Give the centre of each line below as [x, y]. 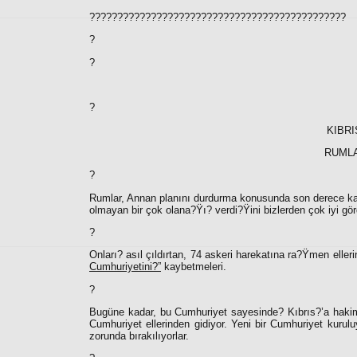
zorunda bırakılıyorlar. [139, 336]
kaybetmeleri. [194, 267]
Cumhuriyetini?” [125, 267]
